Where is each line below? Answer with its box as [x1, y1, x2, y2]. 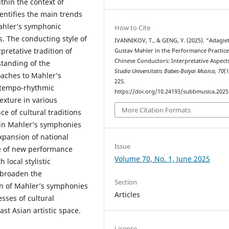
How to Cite [114, 23, 151, 33]
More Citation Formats [122, 105, 191, 114]
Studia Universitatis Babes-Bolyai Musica [114, 67, 215, 75]
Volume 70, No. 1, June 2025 [114, 153, 211, 164]
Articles [114, 189, 141, 199]
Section [114, 177, 138, 187]
